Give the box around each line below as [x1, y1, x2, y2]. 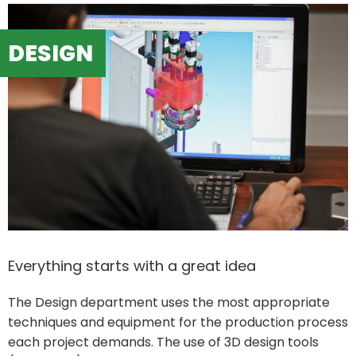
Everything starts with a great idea [8, 256, 256, 277]
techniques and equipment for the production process [8, 313, 348, 332]
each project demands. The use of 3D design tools [8, 333, 319, 352]
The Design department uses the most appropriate [8, 293, 330, 312]
